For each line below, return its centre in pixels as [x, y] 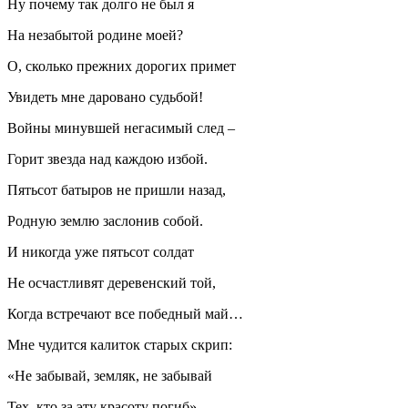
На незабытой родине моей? [95, 35]
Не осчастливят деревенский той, [112, 282]
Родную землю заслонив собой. [105, 220]
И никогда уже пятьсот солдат [101, 251]
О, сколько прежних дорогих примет [122, 66]
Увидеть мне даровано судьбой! [105, 97]
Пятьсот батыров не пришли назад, [117, 189]
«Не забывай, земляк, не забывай [110, 375]
